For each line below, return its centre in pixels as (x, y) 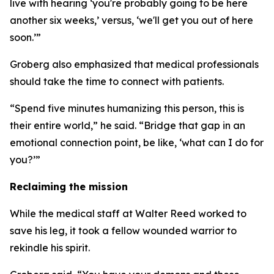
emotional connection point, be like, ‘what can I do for (137, 143)
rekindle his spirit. (50, 248)
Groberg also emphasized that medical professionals (134, 64)
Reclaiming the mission (69, 187)
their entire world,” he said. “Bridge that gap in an (128, 125)
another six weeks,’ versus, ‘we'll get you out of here (131, 20)
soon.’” (25, 37)
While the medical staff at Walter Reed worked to (128, 213)
